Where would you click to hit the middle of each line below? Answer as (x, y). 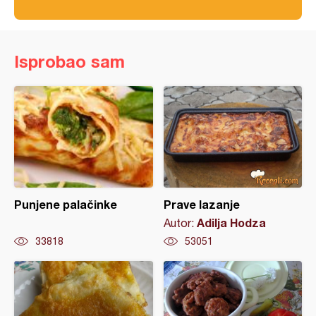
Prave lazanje (201, 205)
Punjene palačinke (66, 205)
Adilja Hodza (231, 223)
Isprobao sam (69, 62)
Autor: (180, 223)
